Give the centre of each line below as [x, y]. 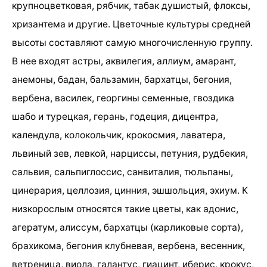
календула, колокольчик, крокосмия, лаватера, [119, 135]
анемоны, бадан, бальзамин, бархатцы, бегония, [122, 79]
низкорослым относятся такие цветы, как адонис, [125, 209]
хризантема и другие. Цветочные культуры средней [131, 24]
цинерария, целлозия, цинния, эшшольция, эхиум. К [130, 190]
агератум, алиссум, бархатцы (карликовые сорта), [128, 227]
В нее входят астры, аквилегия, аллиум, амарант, [124, 61]
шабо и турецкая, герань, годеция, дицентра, [115, 116]
